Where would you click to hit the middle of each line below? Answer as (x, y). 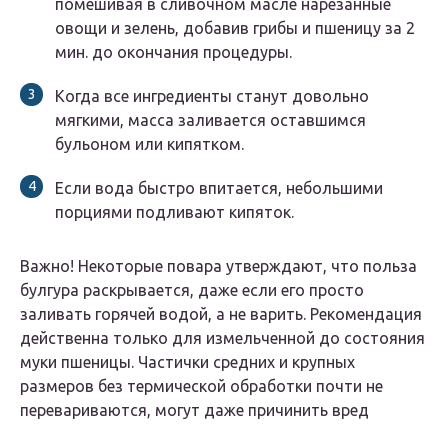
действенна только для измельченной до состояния (222, 338)
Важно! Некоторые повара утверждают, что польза (218, 266)
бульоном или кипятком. (149, 144)
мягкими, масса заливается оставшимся (210, 120)
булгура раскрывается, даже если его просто (192, 290)
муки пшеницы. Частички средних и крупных (187, 362)
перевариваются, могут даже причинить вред (194, 410)
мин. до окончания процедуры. (173, 52)
